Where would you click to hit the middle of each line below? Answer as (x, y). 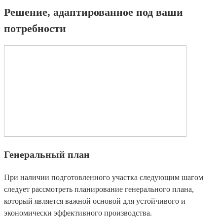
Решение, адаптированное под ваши (93, 12)
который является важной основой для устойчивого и (95, 201)
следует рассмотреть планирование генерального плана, (99, 189)
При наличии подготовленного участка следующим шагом (104, 178)
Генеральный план (47, 155)
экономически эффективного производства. (78, 213)
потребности (35, 29)
